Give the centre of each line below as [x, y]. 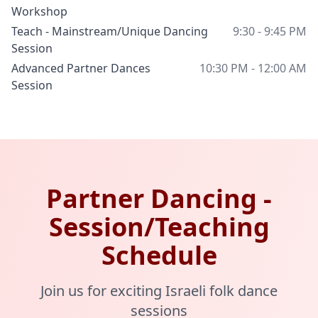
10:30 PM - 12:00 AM [253, 68]
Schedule [159, 255]
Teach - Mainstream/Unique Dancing [110, 31]
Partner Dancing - [159, 198]
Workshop [39, 11]
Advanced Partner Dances [81, 68]
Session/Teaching [159, 227]
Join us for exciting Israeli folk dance [159, 291]
